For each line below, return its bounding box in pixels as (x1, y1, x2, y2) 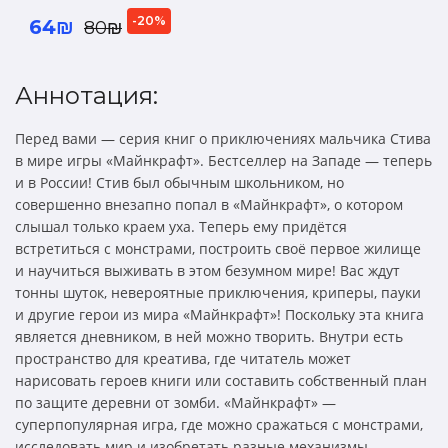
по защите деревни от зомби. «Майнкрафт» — (15, 392, 336, 412)
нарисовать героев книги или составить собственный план (15, 370, 427, 390)
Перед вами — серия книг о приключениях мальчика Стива (15, 128, 431, 148)
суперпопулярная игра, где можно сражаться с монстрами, (15, 414, 423, 434)
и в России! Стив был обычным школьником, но (15, 172, 344, 192)
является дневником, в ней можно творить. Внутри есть (15, 326, 403, 346)
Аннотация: (15, 80, 158, 110)
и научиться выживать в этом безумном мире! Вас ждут (15, 260, 400, 280)
